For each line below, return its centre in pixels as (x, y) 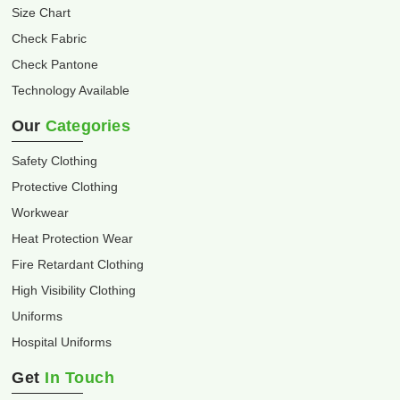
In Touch (79, 378)
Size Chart (41, 12)
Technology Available (71, 90)
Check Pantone (55, 64)
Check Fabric (49, 38)
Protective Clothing (65, 187)
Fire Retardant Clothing (78, 264)
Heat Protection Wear (72, 238)
